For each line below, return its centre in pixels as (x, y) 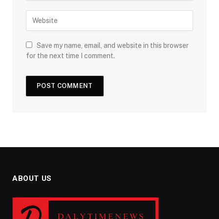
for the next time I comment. (70, 55)
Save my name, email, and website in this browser (113, 45)
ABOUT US (32, 178)
